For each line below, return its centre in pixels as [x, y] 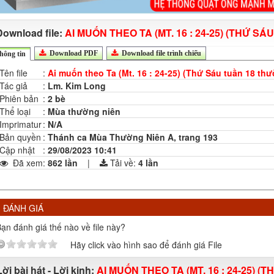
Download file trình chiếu [161, 53]
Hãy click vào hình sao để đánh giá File [146, 244]
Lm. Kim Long [77, 85]
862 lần [66, 162]
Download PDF [73, 53]
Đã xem [27, 162]
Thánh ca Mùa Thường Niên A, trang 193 [133, 137]
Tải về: [124, 162]
